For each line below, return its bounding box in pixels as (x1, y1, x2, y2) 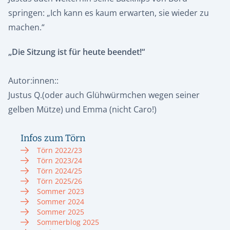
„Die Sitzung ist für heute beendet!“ (8, 46, 145, 57)
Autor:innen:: (8, 74, 59, 86)
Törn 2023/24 (37, 155, 82, 165)
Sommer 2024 (37, 196, 84, 206)
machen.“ (8, 21, 45, 33)
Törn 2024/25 (37, 165, 82, 176)
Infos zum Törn (21, 132, 85, 144)
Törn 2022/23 (37, 145, 82, 155)
